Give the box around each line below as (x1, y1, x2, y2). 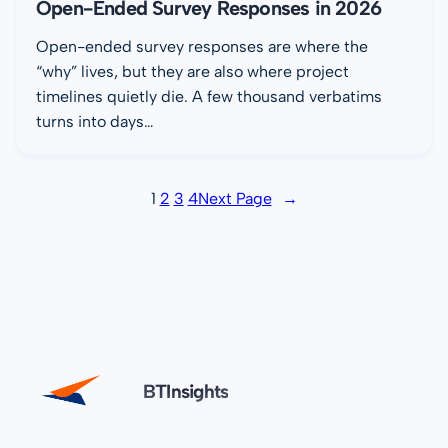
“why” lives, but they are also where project (36, 61, 349, 81)
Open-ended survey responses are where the (36, 36, 368, 56)
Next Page (197, 188, 272, 208)
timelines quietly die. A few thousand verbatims (36, 86, 382, 106)
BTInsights (143, 380, 229, 404)
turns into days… (36, 111, 154, 131)
